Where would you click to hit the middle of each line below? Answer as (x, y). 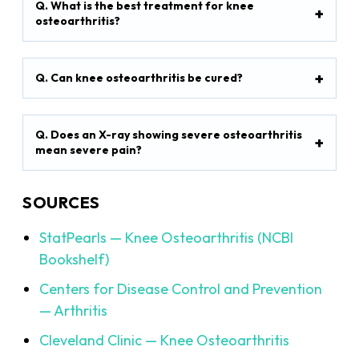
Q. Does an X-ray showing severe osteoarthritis (169, 135)
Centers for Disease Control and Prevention (181, 289)
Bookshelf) (75, 260)
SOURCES (61, 203)
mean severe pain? (89, 150)
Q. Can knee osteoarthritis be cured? (139, 78)
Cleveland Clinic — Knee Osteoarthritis (165, 341)
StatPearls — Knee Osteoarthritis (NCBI (167, 238)
